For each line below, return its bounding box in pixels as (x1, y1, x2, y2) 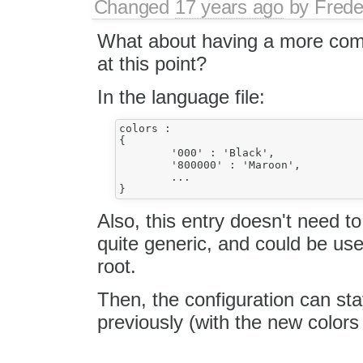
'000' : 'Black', (118, 147, 171, 160)
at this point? (96, 53, 207, 75)
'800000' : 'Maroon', (118, 159, 171, 172)
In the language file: (96, 86, 265, 109)
